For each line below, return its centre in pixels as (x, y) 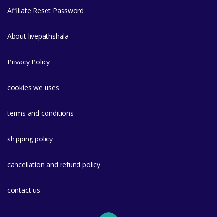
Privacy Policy (29, 62)
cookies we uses (33, 87)
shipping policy (30, 139)
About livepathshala (38, 36)
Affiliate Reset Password (46, 10)
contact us (24, 190)
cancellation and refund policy (54, 164)
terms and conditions (40, 113)
